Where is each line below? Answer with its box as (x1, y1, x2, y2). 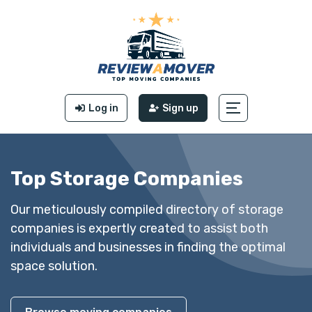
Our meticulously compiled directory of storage (10, 201, 283, 217)
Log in (88, 102, 118, 114)
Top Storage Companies (10, 166, 243, 190)
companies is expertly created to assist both (10, 220, 268, 236)
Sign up (162, 102, 198, 114)
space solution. (10, 258, 97, 274)
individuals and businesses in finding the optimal (10, 239, 286, 255)
